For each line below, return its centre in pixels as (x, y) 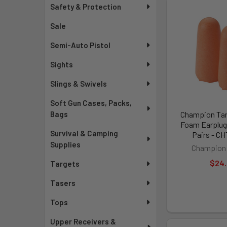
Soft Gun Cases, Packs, (91, 103)
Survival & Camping (84, 133)
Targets (65, 164)
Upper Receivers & (83, 221)
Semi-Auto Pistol (81, 45)
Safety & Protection (86, 7)
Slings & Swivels (79, 84)
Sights (62, 64)
